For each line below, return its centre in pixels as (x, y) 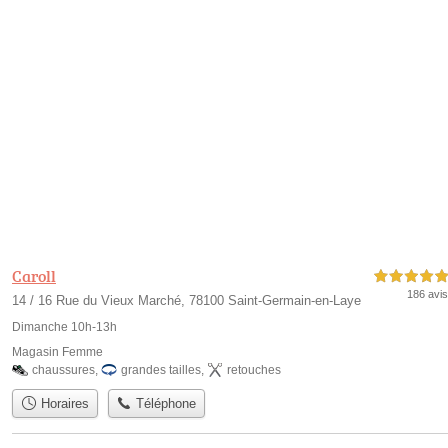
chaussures (63, 370)
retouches (254, 370)
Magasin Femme (57, 352)
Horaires (62, 404)
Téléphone (164, 404)
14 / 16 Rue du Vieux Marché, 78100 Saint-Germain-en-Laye (186, 301)
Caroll (34, 276)
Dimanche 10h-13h (64, 327)
